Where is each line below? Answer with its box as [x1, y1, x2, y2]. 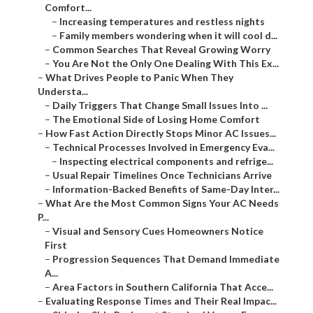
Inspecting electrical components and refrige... [59, 155, 273, 168]
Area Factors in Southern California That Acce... [52, 281, 273, 293]
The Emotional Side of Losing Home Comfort [52, 113, 260, 126]
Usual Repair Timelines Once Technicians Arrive [52, 169, 272, 182]
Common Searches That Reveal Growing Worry [52, 43, 270, 56]
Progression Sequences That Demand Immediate [52, 253, 279, 265]
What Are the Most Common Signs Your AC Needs [45, 197, 279, 210]
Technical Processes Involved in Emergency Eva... [52, 141, 275, 154]
